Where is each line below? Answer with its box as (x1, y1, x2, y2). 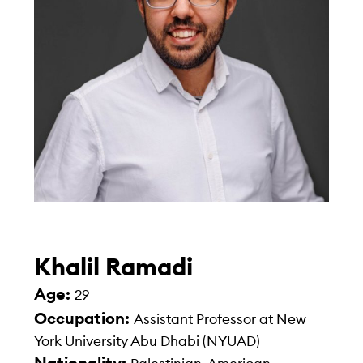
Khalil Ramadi (34, 256, 194, 281)
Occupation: (34, 311, 135, 328)
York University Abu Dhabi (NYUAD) (34, 335, 261, 349)
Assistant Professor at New (134, 313, 307, 327)
